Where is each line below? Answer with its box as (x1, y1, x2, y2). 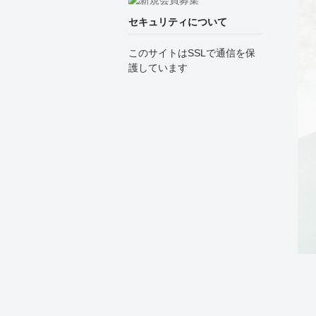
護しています (128, 61, 188, 73)
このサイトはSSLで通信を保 (128, 47, 255, 59)
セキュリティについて (128, 16, 227, 28)
